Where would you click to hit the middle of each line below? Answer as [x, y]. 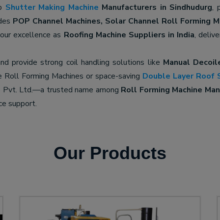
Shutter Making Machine [52, 7]
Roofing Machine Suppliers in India [129, 35]
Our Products [110, 153]
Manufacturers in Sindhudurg [155, 7]
